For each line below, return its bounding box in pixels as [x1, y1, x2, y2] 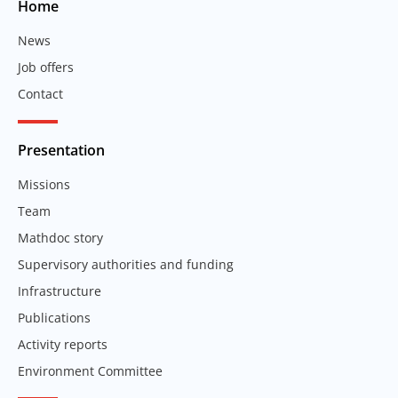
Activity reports [18, 335, 107, 353]
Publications [18, 308, 91, 326]
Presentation [18, 139, 105, 160]
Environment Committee [18, 362, 163, 379]
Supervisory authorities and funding [18, 255, 234, 273]
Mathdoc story [18, 228, 103, 246]
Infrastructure [18, 282, 101, 299]
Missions [18, 175, 70, 193]
